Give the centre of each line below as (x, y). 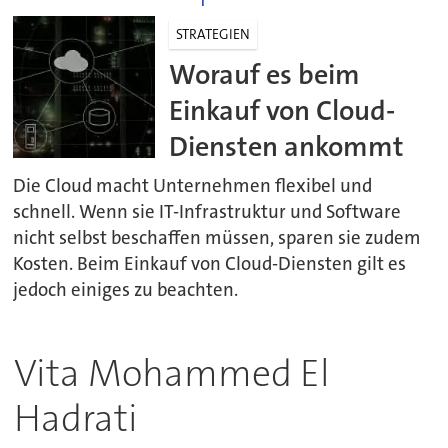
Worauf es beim (265, 75)
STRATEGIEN (213, 34)
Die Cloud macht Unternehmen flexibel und (193, 186)
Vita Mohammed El (171, 373)
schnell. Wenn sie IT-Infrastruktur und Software (207, 212)
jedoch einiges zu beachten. (126, 290)
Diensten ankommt (287, 147)
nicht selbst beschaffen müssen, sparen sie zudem (217, 238)
